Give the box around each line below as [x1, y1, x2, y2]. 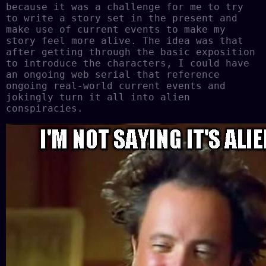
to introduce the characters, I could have [6, 57, 249, 69]
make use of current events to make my [6, 23, 226, 35]
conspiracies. [6, 102, 83, 114]
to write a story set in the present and [6, 12, 237, 24]
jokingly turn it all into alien [6, 91, 190, 103]
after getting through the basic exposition [6, 46, 255, 58]
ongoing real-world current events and [6, 80, 226, 91]
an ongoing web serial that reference [6, 68, 220, 80]
